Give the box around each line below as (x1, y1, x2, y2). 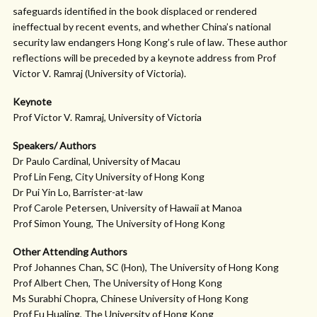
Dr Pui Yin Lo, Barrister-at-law (13, 186, 143, 198)
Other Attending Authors (13, 246, 127, 258)
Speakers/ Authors (13, 139, 96, 151)
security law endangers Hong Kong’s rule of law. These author (13, 36, 287, 48)
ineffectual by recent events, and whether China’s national (13, 21, 271, 33)
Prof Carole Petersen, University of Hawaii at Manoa (13, 202, 242, 214)
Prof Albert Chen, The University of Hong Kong (13, 277, 222, 289)
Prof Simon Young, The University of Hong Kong (13, 217, 225, 229)
